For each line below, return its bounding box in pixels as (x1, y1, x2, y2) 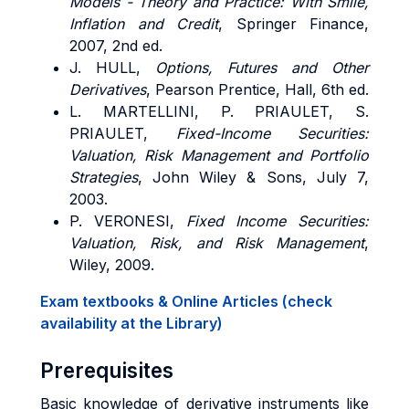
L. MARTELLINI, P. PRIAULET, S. (69, 102, 369, 121)
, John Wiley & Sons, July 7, (138, 168, 369, 186)
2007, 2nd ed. (69, 37, 163, 55)
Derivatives (69, 80, 146, 99)
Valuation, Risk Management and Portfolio (69, 146, 369, 164)
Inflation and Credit (69, 15, 218, 33)
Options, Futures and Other (155, 58, 369, 77)
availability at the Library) (40, 314, 223, 332)
